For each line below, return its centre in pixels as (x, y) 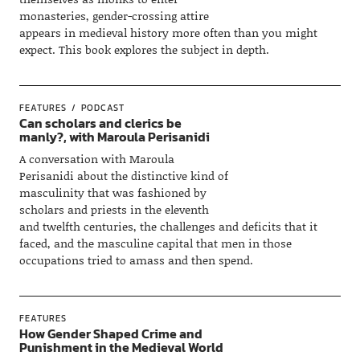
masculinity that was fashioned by (112, 192)
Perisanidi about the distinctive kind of (123, 176)
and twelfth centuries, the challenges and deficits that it (168, 226)
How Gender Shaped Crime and (110, 333)
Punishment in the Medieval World (121, 347)
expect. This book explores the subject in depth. (144, 49)
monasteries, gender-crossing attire (114, 16)
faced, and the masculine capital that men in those (155, 243)
